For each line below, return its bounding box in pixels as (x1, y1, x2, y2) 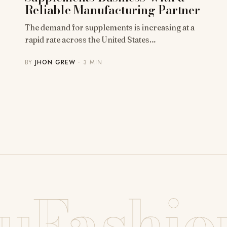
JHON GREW (35, 58, 76, 67)
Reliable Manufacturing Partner (24, 1, 200, 19)
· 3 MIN (75, 58, 102, 67)
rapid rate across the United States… (24, 35, 156, 45)
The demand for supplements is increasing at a (24, 23, 195, 33)
